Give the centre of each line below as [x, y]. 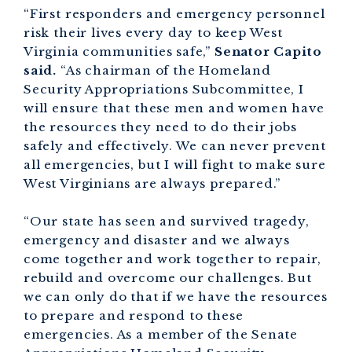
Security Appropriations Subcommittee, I [164, 89]
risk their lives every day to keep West [153, 33]
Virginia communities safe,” [119, 51]
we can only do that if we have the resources [176, 297]
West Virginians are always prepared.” [152, 183]
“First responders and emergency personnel [174, 14]
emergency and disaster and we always [157, 240]
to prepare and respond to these [134, 315]
